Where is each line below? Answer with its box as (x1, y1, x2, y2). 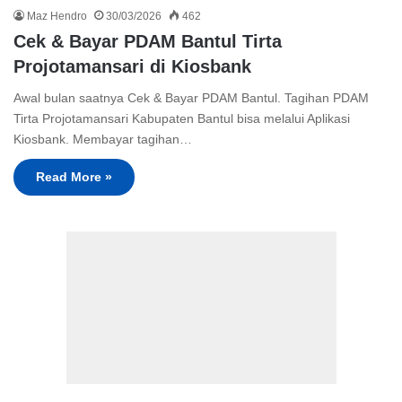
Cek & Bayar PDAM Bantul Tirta (13, 31, 282, 52)
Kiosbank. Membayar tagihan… (13, 132, 192, 147)
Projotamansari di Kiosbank (13, 57, 251, 77)
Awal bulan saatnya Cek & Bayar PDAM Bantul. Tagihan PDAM (13, 91, 369, 106)
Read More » (36, 170, 112, 185)
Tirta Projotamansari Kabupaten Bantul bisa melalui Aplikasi (13, 111, 350, 127)
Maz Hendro (27, 10, 87, 23)
